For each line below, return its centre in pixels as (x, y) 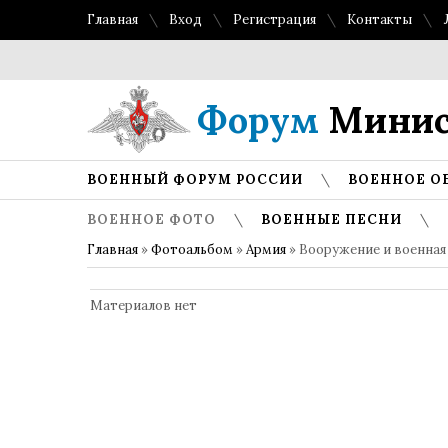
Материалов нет (143, 305)
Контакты (379, 19)
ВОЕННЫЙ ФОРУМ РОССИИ (195, 179)
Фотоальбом (192, 249)
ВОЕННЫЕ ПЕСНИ (331, 219)
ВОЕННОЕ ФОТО (151, 219)
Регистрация (274, 19)
